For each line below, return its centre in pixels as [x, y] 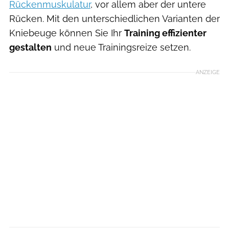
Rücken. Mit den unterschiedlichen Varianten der [114, 18]
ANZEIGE [208, 72]
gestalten [30, 47]
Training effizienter [165, 33]
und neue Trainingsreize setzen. [121, 47]
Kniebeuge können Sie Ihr [67, 33]
